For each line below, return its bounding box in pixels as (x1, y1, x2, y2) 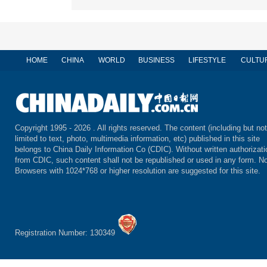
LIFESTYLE (188, 56, 226, 65)
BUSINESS (138, 56, 175, 65)
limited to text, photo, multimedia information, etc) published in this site (15, 134, 260, 144)
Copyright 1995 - (15, 123, 74, 133)
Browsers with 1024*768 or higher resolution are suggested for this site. (15, 166, 260, 176)
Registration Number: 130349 (15, 228, 117, 238)
